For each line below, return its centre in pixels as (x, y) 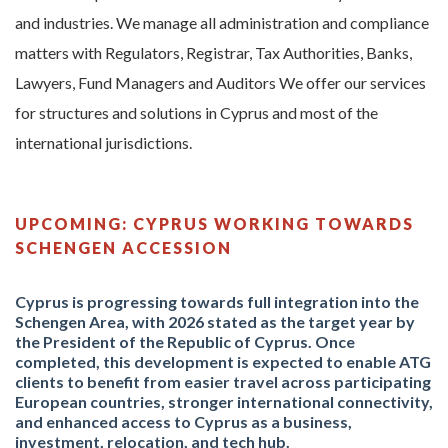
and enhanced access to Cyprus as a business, (183, 421)
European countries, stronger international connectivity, (224, 401)
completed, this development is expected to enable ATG (223, 361)
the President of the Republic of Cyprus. (165, 341)
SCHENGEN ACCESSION (123, 247)
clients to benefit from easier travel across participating (223, 381)
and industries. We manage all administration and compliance (222, 22)
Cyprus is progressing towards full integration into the (217, 301)
